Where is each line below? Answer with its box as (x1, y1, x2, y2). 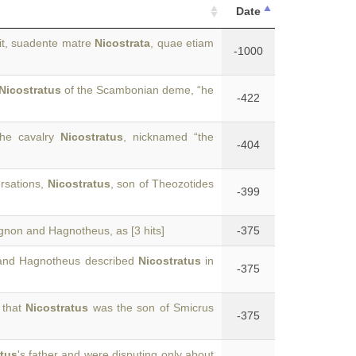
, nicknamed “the (123, 130, 215, 143)
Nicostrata (95, 37, 150, 49)
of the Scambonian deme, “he (60, 83, 215, 96)
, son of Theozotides (110, 177, 215, 190)
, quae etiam (150, 37, 214, 49)
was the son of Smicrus (88, 301, 215, 314)
